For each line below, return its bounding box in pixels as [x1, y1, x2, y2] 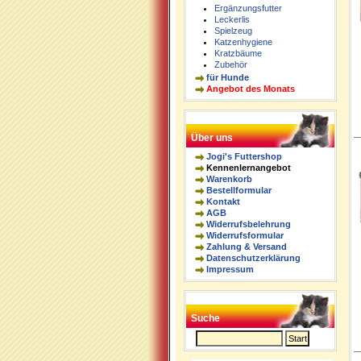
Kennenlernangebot [205, 163, 291, 172]
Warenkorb [205, 174, 252, 184]
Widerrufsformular [205, 230, 284, 240]
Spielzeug [214, 26, 252, 35]
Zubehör [214, 60, 247, 69]
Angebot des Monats [205, 84, 295, 93]
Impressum [205, 264, 254, 274]
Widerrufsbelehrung [205, 219, 291, 229]
